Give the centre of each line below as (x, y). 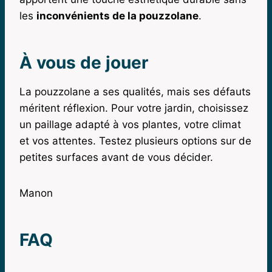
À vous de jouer (84, 62)
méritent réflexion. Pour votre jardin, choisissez (134, 108)
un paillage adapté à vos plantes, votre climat (130, 124)
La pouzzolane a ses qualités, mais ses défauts (135, 91)
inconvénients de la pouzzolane (117, 15)
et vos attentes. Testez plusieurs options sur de (135, 141)
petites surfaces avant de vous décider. (116, 157)
